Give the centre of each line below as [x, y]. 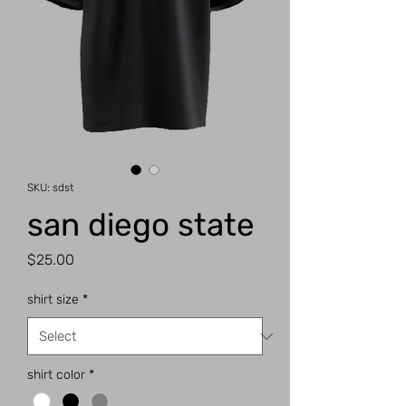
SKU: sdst [50, 188]
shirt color [56, 375]
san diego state [141, 225]
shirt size [53, 300]
